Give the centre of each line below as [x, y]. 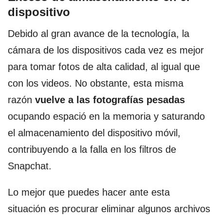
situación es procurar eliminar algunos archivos [109, 209]
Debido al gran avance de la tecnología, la [99, 34]
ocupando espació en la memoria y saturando [106, 117]
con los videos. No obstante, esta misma [96, 83]
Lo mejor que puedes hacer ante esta [89, 192]
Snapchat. [30, 166]
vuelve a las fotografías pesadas [110, 100]
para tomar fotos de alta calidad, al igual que [104, 67]
